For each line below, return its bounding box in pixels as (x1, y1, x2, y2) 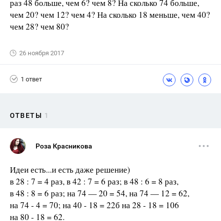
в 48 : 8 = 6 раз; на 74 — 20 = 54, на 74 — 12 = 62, (10, 187, 189, 199)
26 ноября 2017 (19, 49, 64, 57)
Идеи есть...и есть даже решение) (10, 164, 130, 175)
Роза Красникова (36, 142, 92, 150)
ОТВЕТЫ (10, 111, 42, 119)
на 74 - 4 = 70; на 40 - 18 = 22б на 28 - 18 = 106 (10, 199, 179, 211)
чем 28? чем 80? (10, 21, 69, 32)
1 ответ (21, 75, 42, 83)
